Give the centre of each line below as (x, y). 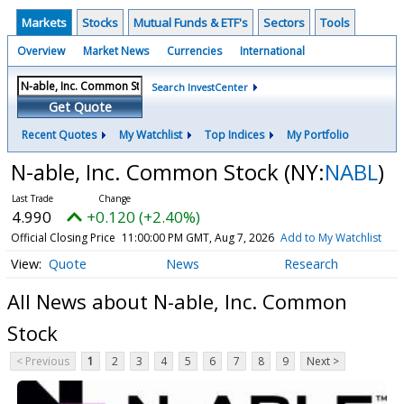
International (272, 51)
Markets (44, 23)
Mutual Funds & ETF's (191, 23)
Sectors (284, 23)
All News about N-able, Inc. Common (177, 301)
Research (311, 264)
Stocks (100, 23)
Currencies (194, 51)
